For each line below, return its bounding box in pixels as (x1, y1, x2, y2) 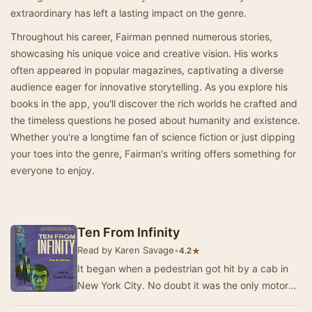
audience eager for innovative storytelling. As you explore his (10, 81, 288, 93)
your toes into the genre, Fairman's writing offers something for (10, 148, 296, 159)
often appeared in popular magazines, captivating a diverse (10, 64, 283, 76)
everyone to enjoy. (10, 164, 95, 176)
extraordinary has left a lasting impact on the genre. (10, 7, 247, 19)
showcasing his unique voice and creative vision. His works (10, 47, 278, 59)
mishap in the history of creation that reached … (77, 296, 295, 308)
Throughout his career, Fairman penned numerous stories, (10, 31, 272, 42)
